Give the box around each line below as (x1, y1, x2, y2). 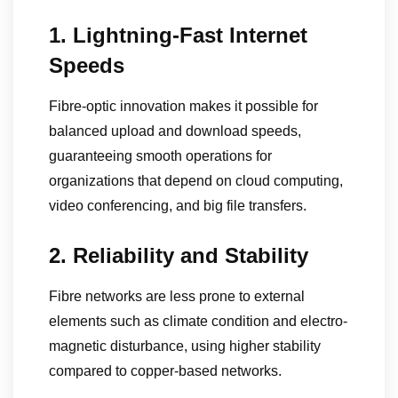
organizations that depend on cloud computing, (49, 173, 343, 189)
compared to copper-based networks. (49, 363, 282, 379)
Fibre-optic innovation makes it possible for (49, 99, 318, 115)
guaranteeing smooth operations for (49, 148, 272, 164)
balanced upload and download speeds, (49, 123, 301, 139)
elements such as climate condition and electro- (49, 314, 347, 330)
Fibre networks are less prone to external (49, 289, 305, 305)
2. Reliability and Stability (49, 243, 308, 268)
